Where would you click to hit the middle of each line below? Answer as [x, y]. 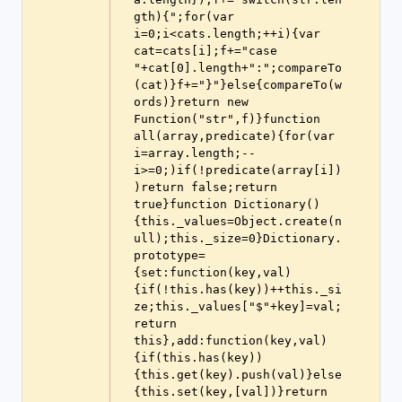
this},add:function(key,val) [231, 341]
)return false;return [205, 187]
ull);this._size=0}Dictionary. [238, 238]
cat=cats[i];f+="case [205, 51]
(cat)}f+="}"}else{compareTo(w [238, 85]
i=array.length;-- [195, 153]
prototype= [170, 255]
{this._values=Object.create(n [238, 221]
